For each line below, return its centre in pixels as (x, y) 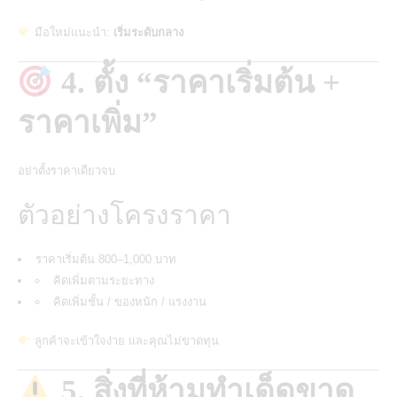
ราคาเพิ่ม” (88, 123)
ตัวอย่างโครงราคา (125, 215)
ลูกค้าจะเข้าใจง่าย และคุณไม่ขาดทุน (125, 341)
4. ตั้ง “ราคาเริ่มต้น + (196, 83)
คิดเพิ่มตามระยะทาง (104, 280)
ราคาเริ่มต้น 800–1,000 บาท (106, 259)
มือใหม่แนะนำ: (72, 32)
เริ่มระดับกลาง (148, 32)
